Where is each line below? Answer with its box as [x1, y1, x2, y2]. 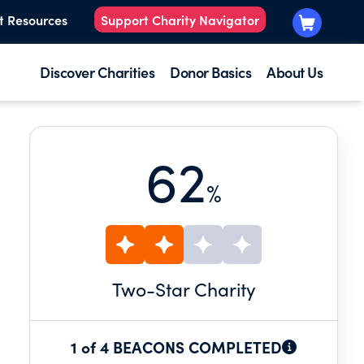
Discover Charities [40, 62, 154, 82]
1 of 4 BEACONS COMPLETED [71, 336, 282, 357]
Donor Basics [170, 62, 251, 82]
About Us [266, 62, 323, 82]
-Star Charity [145, 276, 256, 301]
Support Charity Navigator [101, 11, 259, 29]
